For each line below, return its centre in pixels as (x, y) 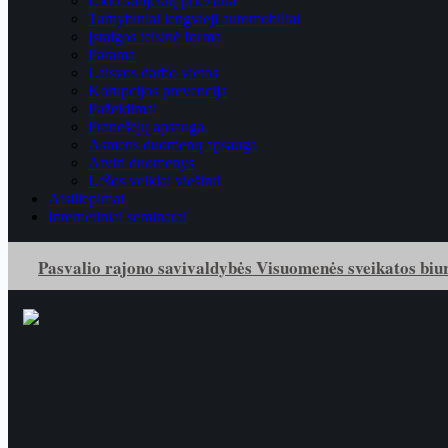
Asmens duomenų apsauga (172, 144)
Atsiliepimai (86, 198)
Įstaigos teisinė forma (154, 36)
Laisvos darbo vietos (153, 72)
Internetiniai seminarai (117, 216)
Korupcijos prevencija (157, 90)
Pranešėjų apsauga (146, 126)
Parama (111, 54)
